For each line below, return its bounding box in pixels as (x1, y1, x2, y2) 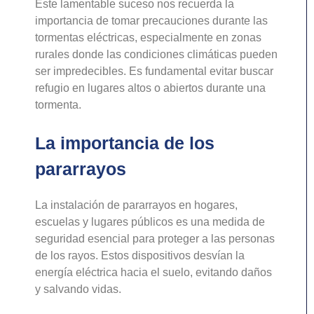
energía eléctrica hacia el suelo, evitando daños (35, 266, 272, 278)
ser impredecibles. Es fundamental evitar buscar (35, 64, 273, 77)
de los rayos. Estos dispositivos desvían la (35, 249, 245, 261)
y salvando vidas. (35, 282, 121, 295)
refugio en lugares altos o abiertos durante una (35, 81, 266, 94)
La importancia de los (35, 132, 214, 153)
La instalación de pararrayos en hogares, (35, 198, 238, 211)
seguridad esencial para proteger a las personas (35, 232, 275, 245)
